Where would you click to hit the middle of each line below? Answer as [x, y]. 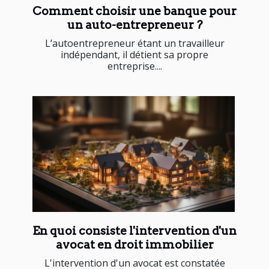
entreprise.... [134, 66]
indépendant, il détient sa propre [134, 55]
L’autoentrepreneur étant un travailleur [134, 44]
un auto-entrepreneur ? [134, 25]
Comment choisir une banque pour [134, 11]
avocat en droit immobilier [134, 244]
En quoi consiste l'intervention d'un [134, 231]
